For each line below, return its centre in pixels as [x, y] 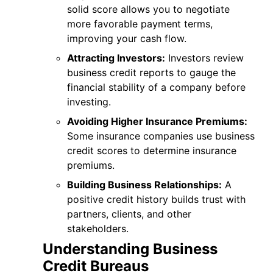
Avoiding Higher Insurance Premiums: [157, 121]
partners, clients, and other [129, 214]
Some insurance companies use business [161, 136]
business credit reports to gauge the [151, 73]
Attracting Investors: [116, 58]
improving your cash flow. [127, 38]
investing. [89, 102]
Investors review [204, 58]
